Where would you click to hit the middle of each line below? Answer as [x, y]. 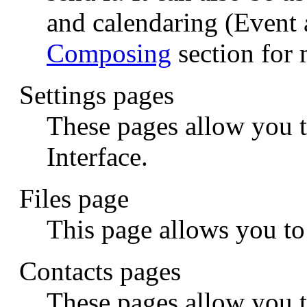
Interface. [97, 156]
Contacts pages [100, 271]
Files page [74, 198]
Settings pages [97, 95]
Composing [109, 53]
